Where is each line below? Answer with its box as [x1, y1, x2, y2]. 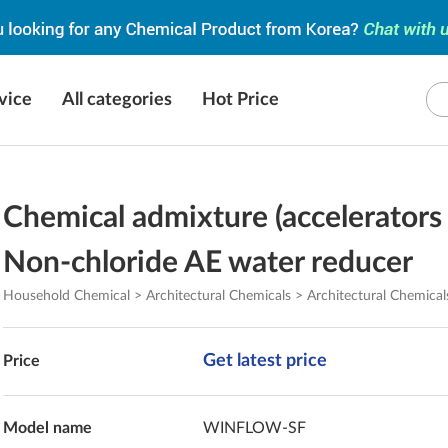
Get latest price [203, 352, 328, 370]
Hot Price [202, 91, 279, 109]
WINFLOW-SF [203, 420, 307, 436]
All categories [62, 91, 172, 109]
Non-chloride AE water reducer [3, 248, 414, 278]
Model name [3, 420, 93, 436]
